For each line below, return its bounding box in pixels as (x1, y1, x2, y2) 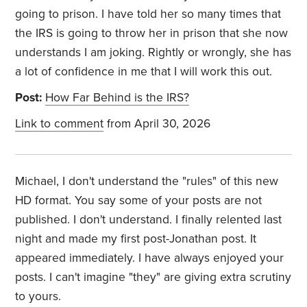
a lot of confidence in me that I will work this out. (15, 64, 273, 79)
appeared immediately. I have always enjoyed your (15, 251, 284, 266)
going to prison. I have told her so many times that (15, 7, 282, 22)
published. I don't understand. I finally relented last (15, 212, 282, 228)
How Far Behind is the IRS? (45, 90, 190, 106)
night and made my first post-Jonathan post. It (15, 232, 257, 247)
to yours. (15, 289, 62, 304)
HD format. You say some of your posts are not (15, 193, 262, 208)
